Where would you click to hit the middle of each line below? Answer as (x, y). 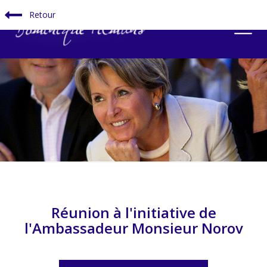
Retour (41, 15)
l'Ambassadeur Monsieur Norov (133, 228)
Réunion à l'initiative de (133, 213)
